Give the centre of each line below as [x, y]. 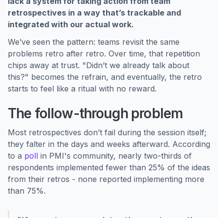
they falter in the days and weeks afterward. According [109, 144]
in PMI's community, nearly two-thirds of [115, 156]
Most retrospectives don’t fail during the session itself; [107, 132]
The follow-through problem [96, 113]
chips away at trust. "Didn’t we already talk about [99, 65]
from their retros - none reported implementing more [106, 179]
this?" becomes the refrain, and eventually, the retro [105, 77]
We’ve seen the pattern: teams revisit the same [94, 42]
